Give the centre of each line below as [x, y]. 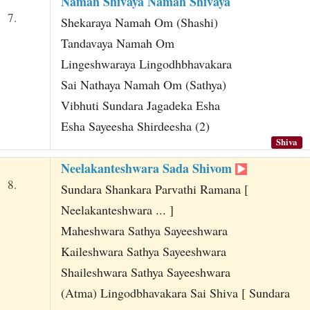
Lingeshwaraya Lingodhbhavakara [146, 63]
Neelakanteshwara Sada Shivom [148, 168]
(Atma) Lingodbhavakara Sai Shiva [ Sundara [175, 292]
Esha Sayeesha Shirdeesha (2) [135, 126]
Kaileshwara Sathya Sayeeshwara [143, 251]
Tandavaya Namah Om [117, 43]
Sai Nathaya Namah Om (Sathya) [143, 84]
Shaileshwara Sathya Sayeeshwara [145, 272]
